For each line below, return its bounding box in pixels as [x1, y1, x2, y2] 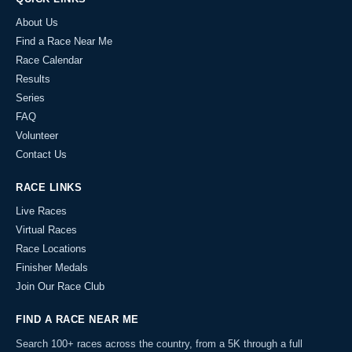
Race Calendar [16, 53, 82, 66]
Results [16, 72, 50, 85]
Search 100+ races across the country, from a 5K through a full [16, 337, 302, 350]
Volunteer [16, 129, 58, 141]
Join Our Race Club [16, 280, 104, 292]
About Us [16, 16, 58, 28]
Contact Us [16, 148, 67, 160]
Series [16, 91, 45, 104]
